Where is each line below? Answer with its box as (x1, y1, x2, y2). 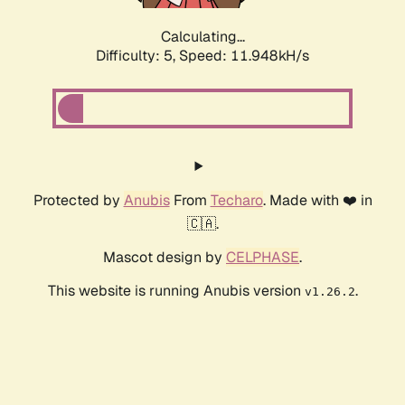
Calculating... (160, 27, 245, 47)
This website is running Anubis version (47, 281, 305, 301)
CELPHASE (226, 248, 299, 268)
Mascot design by (103, 248, 226, 268)
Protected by (33, 191, 124, 211)
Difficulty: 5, (96, 46, 179, 66)
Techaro (210, 191, 263, 211)
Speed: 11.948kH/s (179, 46, 309, 66)
